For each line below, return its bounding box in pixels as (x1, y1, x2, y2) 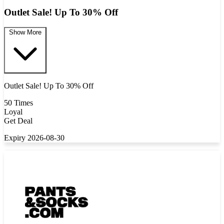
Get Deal (4, 116, 32, 125)
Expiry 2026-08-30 (4, 133, 64, 142)
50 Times (4, 98, 33, 107)
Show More (9, 28, 41, 36)
